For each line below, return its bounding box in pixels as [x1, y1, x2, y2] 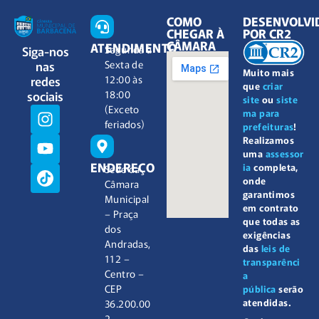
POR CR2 [243, 23, 291, 42]
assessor [265, 147, 304, 161]
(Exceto [105, 101, 140, 116]
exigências [243, 228, 291, 242]
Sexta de [105, 56, 144, 71]
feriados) [105, 116, 145, 131]
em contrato [243, 201, 299, 215]
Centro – [105, 266, 145, 281]
